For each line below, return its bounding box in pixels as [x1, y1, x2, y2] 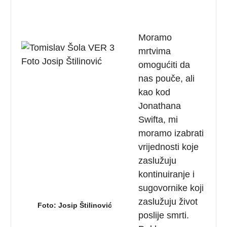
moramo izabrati [138, 128, 204, 138]
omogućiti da [138, 59, 191, 70]
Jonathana [138, 100, 181, 111]
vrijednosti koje [138, 141, 199, 152]
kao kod [138, 87, 171, 97]
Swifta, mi [138, 114, 178, 125]
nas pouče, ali [138, 73, 195, 84]
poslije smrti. [138, 210, 190, 220]
